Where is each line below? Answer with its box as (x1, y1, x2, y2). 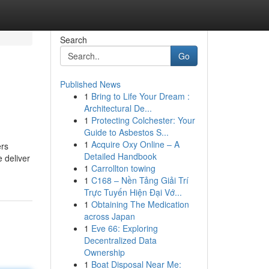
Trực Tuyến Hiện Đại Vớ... (83, 186, 182, 198)
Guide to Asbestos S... (83, 126, 169, 138)
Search (59, 34, 87, 46)
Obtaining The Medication (91, 198, 189, 210)
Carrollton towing (91, 162, 156, 174)
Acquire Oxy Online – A (91, 138, 180, 150)
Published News (59, 78, 121, 90)
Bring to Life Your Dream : (91, 90, 190, 102)
